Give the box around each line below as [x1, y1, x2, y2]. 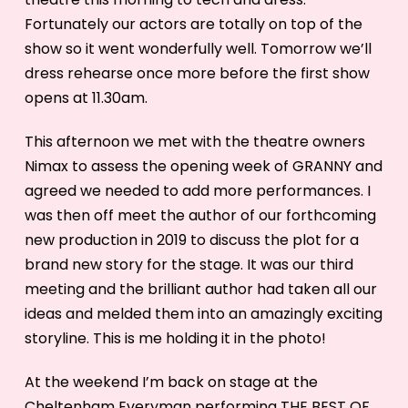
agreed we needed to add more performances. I [24, 179, 371, 201]
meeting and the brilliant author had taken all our [24, 278, 377, 300]
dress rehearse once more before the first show [24, 62, 370, 84]
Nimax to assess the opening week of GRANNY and [24, 155, 382, 177]
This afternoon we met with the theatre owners [24, 130, 365, 152]
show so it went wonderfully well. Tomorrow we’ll [24, 37, 372, 59]
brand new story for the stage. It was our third [24, 253, 353, 275]
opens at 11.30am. [24, 87, 148, 108]
